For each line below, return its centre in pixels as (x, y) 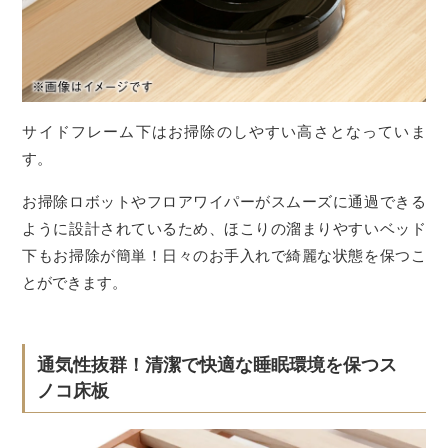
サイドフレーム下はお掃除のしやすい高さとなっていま (224, 131)
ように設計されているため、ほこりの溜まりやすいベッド (224, 228)
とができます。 (75, 282)
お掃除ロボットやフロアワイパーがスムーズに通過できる (224, 201)
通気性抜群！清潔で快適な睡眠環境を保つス (216, 364)
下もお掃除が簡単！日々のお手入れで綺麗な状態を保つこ (224, 255)
